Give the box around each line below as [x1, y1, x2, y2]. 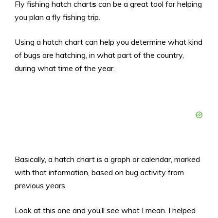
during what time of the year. [15, 63, 115, 73]
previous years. [15, 181, 69, 190]
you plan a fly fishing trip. [15, 12, 102, 22]
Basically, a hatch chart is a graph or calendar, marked [15, 154, 200, 164]
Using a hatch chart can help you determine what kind [15, 37, 202, 47]
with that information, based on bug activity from [15, 167, 184, 177]
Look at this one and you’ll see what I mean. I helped [15, 205, 196, 215]
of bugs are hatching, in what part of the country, [15, 50, 184, 60]
